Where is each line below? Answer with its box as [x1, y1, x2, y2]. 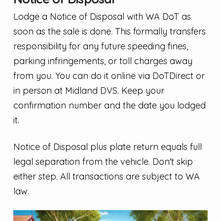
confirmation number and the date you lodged [13, 99, 206, 111]
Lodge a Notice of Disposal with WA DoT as [13, 10, 191, 22]
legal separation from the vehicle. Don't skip [13, 155, 193, 167]
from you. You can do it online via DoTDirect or [13, 70, 205, 81]
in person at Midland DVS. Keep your [13, 84, 164, 96]
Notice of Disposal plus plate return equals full [13, 141, 202, 152]
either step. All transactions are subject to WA [13, 170, 200, 182]
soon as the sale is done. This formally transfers [13, 25, 206, 37]
